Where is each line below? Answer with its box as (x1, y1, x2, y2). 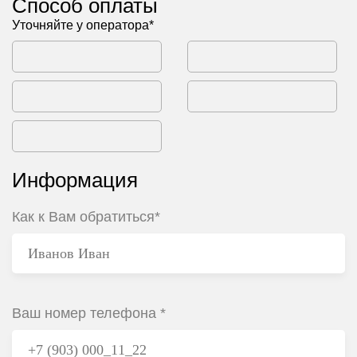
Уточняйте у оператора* (12, 18, 154, 32)
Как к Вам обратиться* (12, 209, 160, 225)
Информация (12, 168, 138, 192)
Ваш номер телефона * (12, 305, 166, 321)
